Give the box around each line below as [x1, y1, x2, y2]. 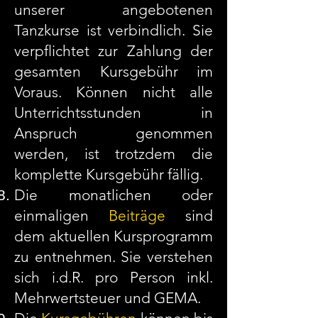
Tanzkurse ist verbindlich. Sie [14, 21, 213, 39]
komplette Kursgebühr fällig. [14, 165, 203, 183]
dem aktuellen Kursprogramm [14, 227, 213, 245]
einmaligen [14, 207, 109, 224]
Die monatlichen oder [14, 186, 213, 204]
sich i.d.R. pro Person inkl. [14, 268, 213, 286]
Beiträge [109, 207, 165, 224]
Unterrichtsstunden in [14, 104, 213, 121]
